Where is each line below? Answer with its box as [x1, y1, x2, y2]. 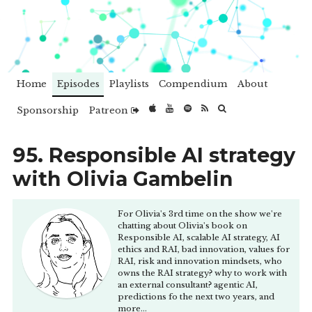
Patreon [88, 104, 131, 117]
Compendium [159, 77, 228, 90]
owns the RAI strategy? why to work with [118, 267, 288, 278]
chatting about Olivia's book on [118, 220, 248, 231]
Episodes [56, 77, 100, 90]
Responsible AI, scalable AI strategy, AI [118, 232, 281, 242]
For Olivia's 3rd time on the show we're [118, 208, 283, 219]
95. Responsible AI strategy [12, 143, 295, 168]
